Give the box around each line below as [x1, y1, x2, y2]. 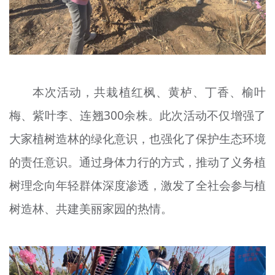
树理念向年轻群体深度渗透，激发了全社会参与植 [9, 177, 266, 193]
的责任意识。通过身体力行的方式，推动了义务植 [9, 153, 266, 170]
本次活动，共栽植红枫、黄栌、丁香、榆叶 [33, 83, 266, 100]
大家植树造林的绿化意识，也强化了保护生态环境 [9, 130, 266, 147]
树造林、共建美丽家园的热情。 [9, 200, 172, 217]
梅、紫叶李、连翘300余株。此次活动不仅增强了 [9, 107, 266, 123]
